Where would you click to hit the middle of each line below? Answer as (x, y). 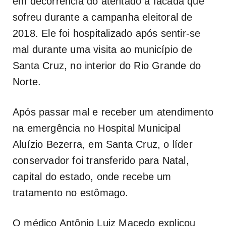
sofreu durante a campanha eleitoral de (103, 17)
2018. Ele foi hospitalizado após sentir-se (107, 33)
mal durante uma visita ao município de (103, 49)
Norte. (27, 81)
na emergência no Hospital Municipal (97, 128)
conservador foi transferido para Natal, (101, 160)
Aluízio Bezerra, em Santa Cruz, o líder (103, 144)
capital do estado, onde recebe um (92, 176)
